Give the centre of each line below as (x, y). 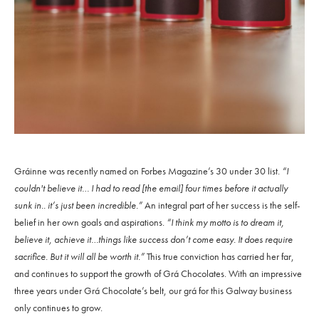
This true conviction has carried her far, (219, 257)
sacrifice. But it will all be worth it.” (79, 257)
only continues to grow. (58, 308)
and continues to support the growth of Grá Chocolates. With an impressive (158, 274)
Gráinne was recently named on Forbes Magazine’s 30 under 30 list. (148, 171)
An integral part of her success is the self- (221, 205)
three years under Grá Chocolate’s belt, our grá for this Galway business (153, 291)
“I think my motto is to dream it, (224, 223)
